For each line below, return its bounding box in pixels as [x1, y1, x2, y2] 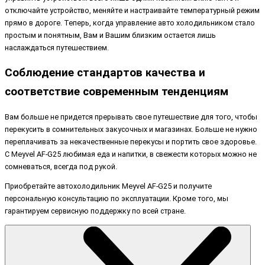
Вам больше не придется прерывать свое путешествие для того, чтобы [5, 112, 257, 121]
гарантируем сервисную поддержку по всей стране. [5, 206, 186, 216]
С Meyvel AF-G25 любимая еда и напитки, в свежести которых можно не [5, 149, 257, 159]
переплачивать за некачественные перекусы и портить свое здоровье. [5, 137, 257, 146]
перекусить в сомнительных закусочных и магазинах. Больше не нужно [5, 124, 257, 134]
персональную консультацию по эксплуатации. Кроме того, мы [5, 194, 228, 203]
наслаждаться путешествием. [5, 43, 109, 53]
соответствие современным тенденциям [5, 85, 228, 99]
